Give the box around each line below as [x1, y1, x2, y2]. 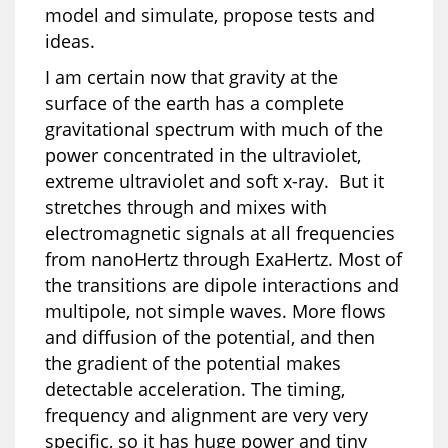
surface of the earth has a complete [45, 90, 344, 115]
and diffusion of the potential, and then [45, 324, 375, 349]
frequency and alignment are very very [45, 402, 368, 427]
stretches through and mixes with [45, 194, 327, 219]
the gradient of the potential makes [45, 350, 341, 375]
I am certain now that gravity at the [45, 64, 338, 89]
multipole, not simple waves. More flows [45, 298, 386, 323]
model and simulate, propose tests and [45, 2, 375, 27]
